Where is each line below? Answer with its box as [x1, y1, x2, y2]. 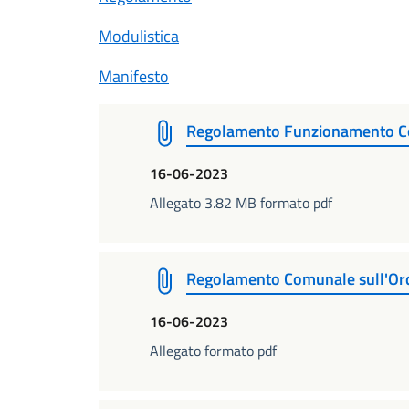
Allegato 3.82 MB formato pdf [150, 192, 332, 214]
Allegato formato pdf [150, 340, 277, 362]
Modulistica [99, 24, 179, 48]
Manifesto [99, 64, 169, 89]
